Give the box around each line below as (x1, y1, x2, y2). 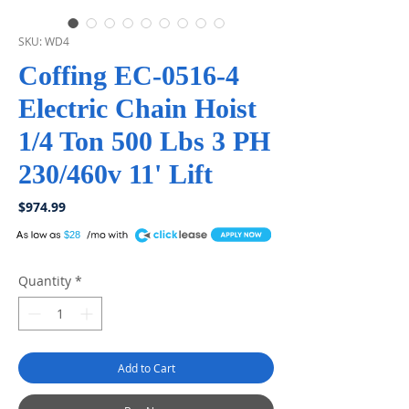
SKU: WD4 (18, 34, 69, 49)
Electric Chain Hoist (18, 93, 257, 124)
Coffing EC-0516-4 (18, 60, 239, 91)
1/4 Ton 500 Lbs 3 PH (18, 126, 270, 157)
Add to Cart (117, 361, 175, 376)
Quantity (18, 272, 71, 290)
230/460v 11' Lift (18, 159, 213, 190)
